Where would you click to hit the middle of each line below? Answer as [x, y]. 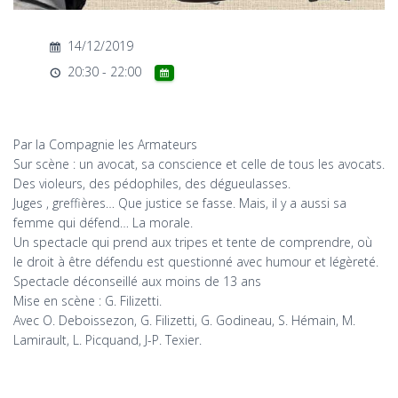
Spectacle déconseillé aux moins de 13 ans [137, 281]
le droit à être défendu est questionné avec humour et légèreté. [196, 261]
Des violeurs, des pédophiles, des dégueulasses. [152, 183]
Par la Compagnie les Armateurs [105, 144]
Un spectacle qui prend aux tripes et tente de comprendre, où [193, 242]
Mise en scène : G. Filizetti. [88, 300]
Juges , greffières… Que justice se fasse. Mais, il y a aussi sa [180, 203]
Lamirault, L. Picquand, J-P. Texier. [107, 339]
